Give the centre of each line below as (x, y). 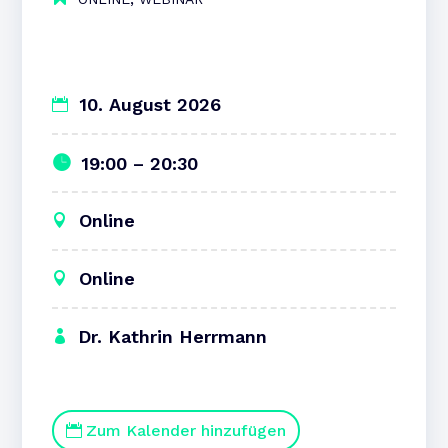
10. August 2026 (147, 104)
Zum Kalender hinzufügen (186, 430)
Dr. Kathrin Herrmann (173, 336)
